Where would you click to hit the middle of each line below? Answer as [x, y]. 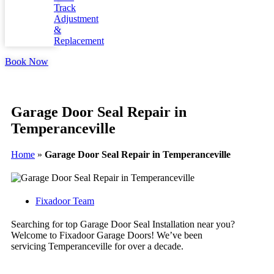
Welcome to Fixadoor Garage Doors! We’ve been [107, 235]
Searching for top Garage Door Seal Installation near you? [123, 224]
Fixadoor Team [65, 201]
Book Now [27, 61]
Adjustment [76, 19]
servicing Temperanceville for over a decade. [97, 246]
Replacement [79, 41]
